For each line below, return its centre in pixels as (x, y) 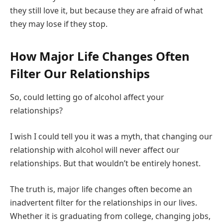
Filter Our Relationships (80, 73)
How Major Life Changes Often (100, 56)
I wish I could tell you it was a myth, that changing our (111, 137)
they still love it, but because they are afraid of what (107, 11)
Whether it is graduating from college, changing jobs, (110, 216)
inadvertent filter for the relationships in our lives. (104, 202)
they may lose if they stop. (59, 24)
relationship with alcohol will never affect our (95, 150)
